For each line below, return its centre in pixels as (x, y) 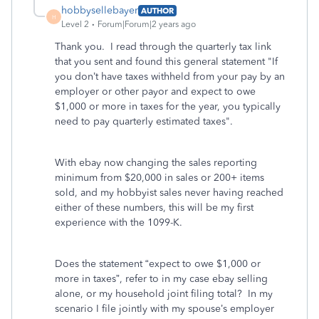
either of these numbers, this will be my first (154, 208)
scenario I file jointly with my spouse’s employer (164, 309)
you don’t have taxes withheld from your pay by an (170, 77)
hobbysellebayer (100, 10)
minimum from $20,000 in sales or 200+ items (159, 178)
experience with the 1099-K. (119, 223)
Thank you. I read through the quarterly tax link (163, 47)
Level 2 (75, 24)
